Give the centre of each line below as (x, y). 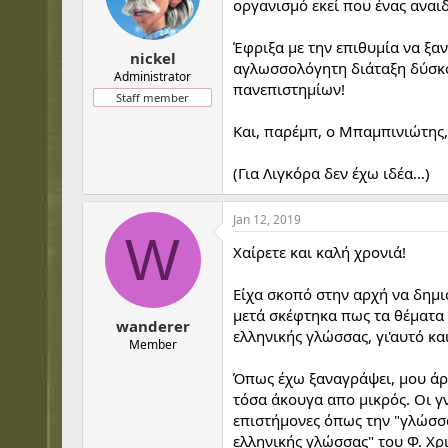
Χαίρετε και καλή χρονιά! (319, 252)
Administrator (152, 76)
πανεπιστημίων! (289, 89)
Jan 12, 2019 (267, 219)
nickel (152, 57)
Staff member (152, 97)
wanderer (152, 325)
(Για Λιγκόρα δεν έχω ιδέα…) (331, 173)
